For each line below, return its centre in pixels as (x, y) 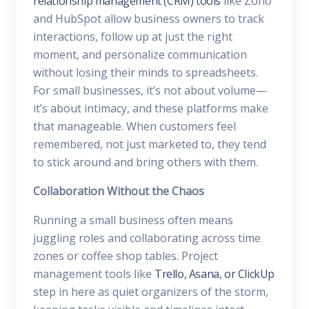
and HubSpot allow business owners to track (149, 19)
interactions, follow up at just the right (133, 37)
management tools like (94, 274)
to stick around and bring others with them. (146, 162)
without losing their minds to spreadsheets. (146, 72)
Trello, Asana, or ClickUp (215, 274)
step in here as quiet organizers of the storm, (151, 292)
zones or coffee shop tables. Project (126, 256)
